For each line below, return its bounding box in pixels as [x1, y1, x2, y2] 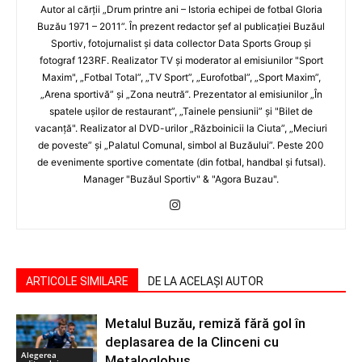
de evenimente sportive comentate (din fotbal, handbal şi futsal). [36, 155, 326, 168]
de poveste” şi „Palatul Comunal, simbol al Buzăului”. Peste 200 [38, 138, 324, 151]
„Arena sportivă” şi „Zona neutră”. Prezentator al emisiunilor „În [40, 87, 322, 100]
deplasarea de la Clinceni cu [105, 333, 279, 350]
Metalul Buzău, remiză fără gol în [105, 314, 305, 331]
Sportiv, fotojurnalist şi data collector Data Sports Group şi [51, 36, 311, 49]
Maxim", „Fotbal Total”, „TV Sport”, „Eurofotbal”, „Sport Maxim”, [41, 70, 321, 83]
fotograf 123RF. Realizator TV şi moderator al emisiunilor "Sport [39, 53, 323, 66]
